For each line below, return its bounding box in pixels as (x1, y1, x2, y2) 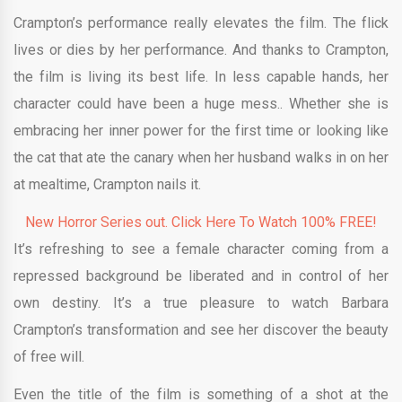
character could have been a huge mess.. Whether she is (13, 94, 389, 112)
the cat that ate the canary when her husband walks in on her (13, 148, 389, 166)
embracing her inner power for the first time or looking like (13, 121, 389, 139)
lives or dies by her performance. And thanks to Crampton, (13, 40, 389, 58)
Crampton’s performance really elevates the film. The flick (13, 13, 389, 31)
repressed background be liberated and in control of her (13, 267, 389, 284)
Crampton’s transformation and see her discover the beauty (13, 320, 389, 338)
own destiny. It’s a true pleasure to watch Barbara (13, 293, 389, 311)
